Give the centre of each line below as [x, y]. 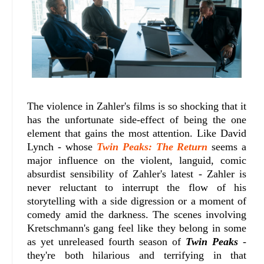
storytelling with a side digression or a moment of [137, 201]
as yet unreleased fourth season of [107, 241]
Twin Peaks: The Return [152, 146]
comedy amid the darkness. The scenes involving [137, 214]
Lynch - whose [62, 146]
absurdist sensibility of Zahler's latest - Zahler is [137, 174]
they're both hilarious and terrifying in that [137, 255]
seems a [227, 146]
